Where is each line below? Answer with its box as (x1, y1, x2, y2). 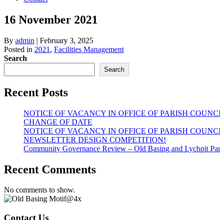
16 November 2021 (4, 13, 98, 26)
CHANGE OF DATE (24, 117, 92, 126)
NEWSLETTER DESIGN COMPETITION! (24, 135, 166, 144)
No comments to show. (4, 186, 75, 194)
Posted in (4, 45, 34, 54)
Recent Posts (4, 85, 68, 99)
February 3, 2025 (40, 36, 93, 45)
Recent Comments (4, 163, 96, 176)
